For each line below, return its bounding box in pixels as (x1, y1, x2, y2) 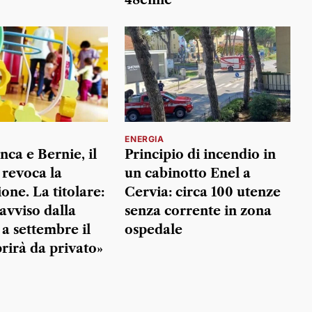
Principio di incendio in (125, 147, 276, 163)
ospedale (125, 222, 183, 238)
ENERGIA (125, 134, 164, 145)
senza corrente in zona (125, 203, 272, 219)
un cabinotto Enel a (125, 166, 251, 182)
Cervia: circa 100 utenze (125, 185, 281, 201)
